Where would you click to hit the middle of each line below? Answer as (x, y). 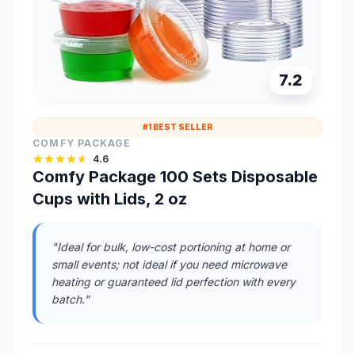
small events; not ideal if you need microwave (169, 265)
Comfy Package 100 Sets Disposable (175, 177)
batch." (71, 300)
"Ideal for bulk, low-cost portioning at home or (171, 247)
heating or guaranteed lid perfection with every (174, 282)
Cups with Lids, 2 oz (110, 199)
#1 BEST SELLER (177, 127)
